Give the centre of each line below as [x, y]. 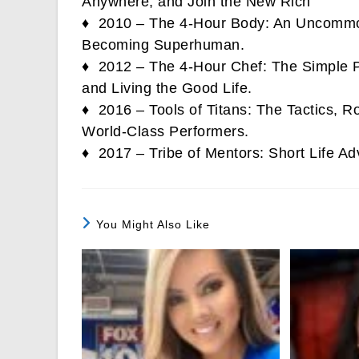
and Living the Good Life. [167, 89]
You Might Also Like [153, 225]
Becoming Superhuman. [163, 45]
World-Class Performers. [165, 132]
